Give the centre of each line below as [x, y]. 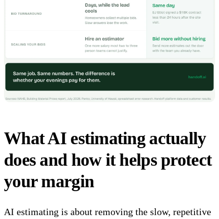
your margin [49, 182]
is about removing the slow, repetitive [135, 212]
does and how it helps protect [108, 160]
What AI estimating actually [105, 139]
